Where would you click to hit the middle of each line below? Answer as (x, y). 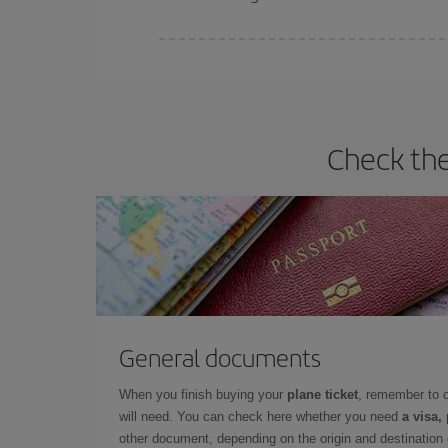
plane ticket (322, 394)
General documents (220, 356)
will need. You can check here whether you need (260, 416)
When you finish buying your (203, 394)
